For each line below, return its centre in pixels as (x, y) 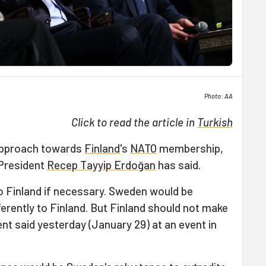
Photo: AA (218, 96)
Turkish (215, 122)
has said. (178, 165)
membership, (190, 148)
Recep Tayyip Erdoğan (101, 165)
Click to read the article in (134, 122)
